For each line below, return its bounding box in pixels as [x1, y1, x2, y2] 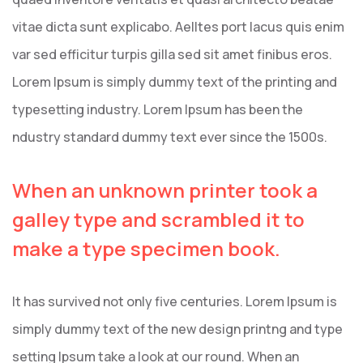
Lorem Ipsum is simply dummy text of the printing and [12, 73, 337, 91]
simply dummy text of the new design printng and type [12, 320, 343, 338]
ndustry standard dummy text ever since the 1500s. [12, 128, 327, 146]
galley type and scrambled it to [12, 206, 305, 233]
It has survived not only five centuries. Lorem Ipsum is [12, 293, 337, 310]
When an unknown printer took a [12, 177, 318, 203]
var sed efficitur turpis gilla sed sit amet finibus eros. [12, 45, 332, 63]
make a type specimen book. [12, 235, 280, 262]
